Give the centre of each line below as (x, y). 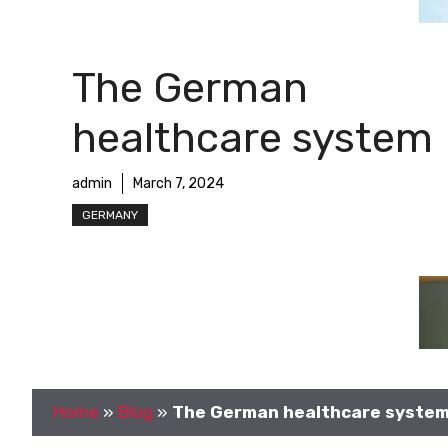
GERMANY (110, 214)
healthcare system (252, 137)
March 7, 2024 (178, 183)
